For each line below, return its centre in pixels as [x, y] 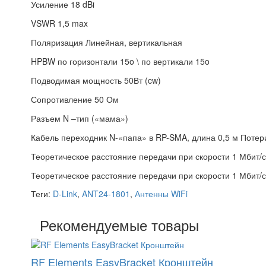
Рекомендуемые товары [119, 225]
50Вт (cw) [142, 80]
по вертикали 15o [175, 61]
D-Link [65, 194]
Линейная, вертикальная [134, 42]
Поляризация [58, 42]
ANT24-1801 [106, 194]
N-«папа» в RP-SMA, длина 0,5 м [175, 137]
